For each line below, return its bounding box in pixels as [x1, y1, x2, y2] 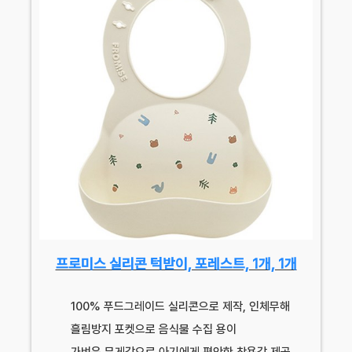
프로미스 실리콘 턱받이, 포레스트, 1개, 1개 [55, 255, 297, 272]
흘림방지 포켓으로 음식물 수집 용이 [71, 321, 236, 336]
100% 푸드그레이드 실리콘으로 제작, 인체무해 [71, 299, 290, 313]
